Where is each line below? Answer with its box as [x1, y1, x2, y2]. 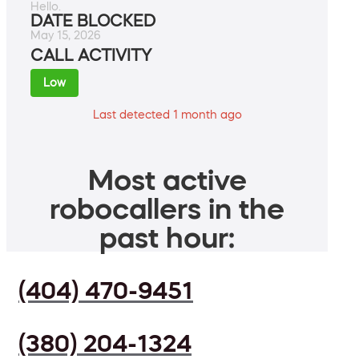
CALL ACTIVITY [30, 47, 151, 64]
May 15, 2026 [30, 30, 101, 42]
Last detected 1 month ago [92, 109, 242, 121]
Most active [87, 165, 247, 195]
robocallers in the [50, 194, 284, 224]
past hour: [99, 223, 235, 252]
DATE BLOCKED [30, 13, 155, 30]
